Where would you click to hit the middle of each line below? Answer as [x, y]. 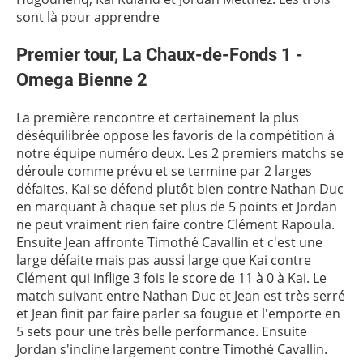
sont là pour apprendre [88, 17]
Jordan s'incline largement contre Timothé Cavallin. [172, 349]
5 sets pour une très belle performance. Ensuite [162, 331]
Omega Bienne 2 [82, 79]
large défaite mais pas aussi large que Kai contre [164, 260]
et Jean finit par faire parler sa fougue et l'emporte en [178, 314]
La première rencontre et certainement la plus [158, 117]
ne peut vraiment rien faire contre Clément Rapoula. [175, 224]
